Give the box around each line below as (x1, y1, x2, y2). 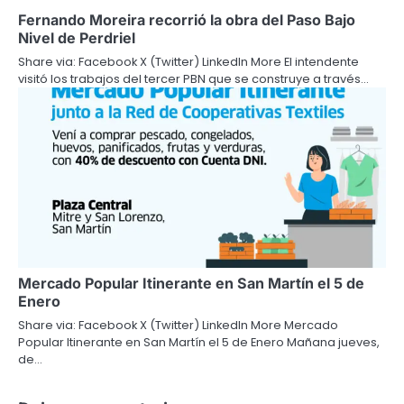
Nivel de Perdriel (18, 29, 135, 48)
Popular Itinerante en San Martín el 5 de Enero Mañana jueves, (18, 334, 380, 352)
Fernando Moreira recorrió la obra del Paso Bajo (18, 11, 355, 30)
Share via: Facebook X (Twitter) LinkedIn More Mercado (18, 317, 338, 335)
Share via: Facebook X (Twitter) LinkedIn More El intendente (18, 53, 359, 71)
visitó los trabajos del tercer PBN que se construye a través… (18, 70, 369, 88)
